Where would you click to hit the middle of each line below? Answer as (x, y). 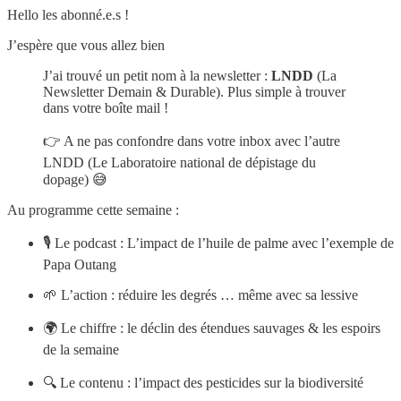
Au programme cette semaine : (93, 209)
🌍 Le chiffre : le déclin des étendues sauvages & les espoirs (212, 328)
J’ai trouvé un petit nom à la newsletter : (157, 75)
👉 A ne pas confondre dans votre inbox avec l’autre (192, 141)
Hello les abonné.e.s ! (68, 14)
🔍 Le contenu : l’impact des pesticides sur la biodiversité (203, 382)
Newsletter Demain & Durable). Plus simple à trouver (194, 91)
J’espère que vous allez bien (86, 45)
